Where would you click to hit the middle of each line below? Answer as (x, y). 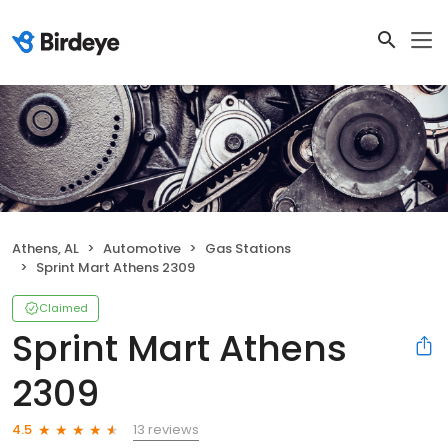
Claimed (63, 307)
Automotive (142, 248)
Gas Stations (248, 248)
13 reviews (166, 429)
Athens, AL (45, 248)
